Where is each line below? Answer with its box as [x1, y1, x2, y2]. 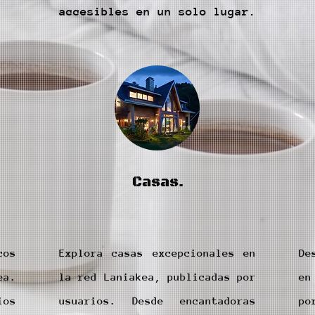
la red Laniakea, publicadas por [59, 271, 256, 283]
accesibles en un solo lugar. [59, 5, 256, 18]
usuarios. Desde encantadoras [59, 295, 256, 307]
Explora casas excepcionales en [59, 247, 256, 259]
